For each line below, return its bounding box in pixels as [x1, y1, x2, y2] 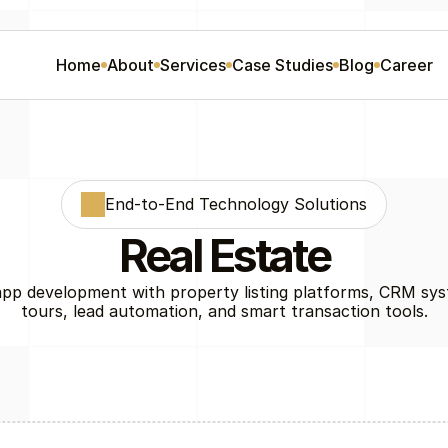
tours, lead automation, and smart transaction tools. [20, 301, 428, 321]
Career [379, 54, 433, 75]
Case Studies [231, 54, 333, 75]
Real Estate [118, 228, 330, 283]
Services [159, 54, 226, 75]
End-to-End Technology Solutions [105, 194, 367, 214]
